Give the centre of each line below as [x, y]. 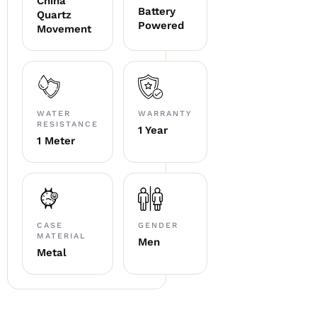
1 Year [153, 130]
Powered [161, 25]
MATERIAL [62, 236]
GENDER [158, 225]
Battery [157, 11]
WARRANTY [165, 113]
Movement [64, 29]
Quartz [54, 15]
